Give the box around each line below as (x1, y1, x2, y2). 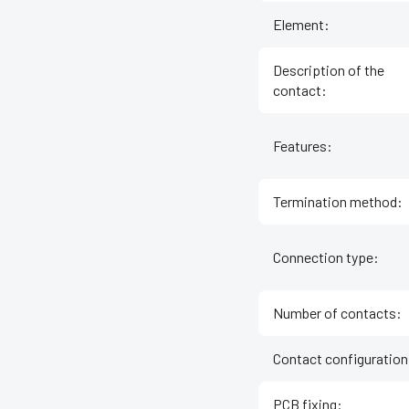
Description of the (273, 61, 384, 79)
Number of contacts (273, 304, 396, 322)
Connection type (273, 248, 373, 267)
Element (273, 16, 324, 34)
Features (273, 137, 327, 155)
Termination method (273, 193, 397, 211)
